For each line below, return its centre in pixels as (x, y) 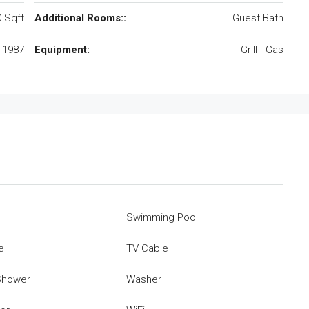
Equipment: (62, 50)
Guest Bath (258, 18)
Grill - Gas (262, 50)
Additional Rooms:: (80, 18)
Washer (144, 279)
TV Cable (148, 248)
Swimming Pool (162, 217)
